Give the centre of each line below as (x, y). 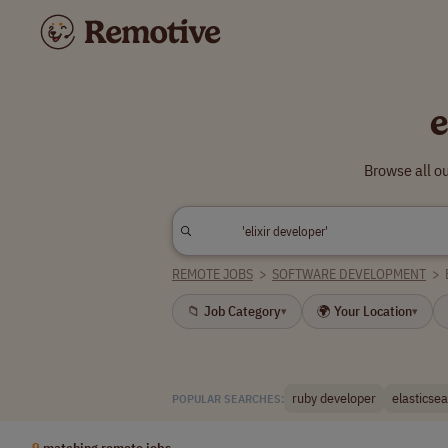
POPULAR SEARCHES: (228, 398)
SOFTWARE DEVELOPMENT (349, 274)
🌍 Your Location (364, 311)
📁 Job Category (234, 311)
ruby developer (334, 398)
